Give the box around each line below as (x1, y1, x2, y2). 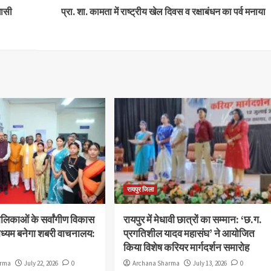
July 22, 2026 (24, 259, 59, 268)
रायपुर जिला (127, 185, 154, 194)
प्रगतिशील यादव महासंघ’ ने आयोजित (123, 227, 255, 241)
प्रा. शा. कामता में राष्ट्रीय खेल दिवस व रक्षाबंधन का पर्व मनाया (60, 5, 266, 18)
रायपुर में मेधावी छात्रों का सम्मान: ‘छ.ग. (123, 213, 263, 227)
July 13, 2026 (193, 259, 227, 268)
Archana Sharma (132, 259, 180, 268)
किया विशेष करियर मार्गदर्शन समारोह (123, 241, 250, 255)
